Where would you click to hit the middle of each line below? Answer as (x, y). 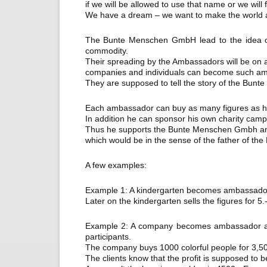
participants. (108, 237)
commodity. (106, 51)
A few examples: (116, 165)
